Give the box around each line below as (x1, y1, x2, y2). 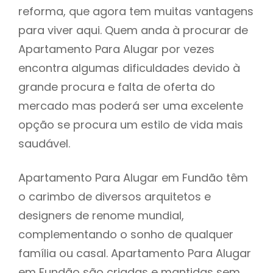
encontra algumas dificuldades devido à (18, 60, 240, 76)
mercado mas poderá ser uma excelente (18, 97, 243, 113)
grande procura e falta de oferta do (18, 79, 215, 94)
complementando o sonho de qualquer (18, 226, 233, 242)
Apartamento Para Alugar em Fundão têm (18, 169, 248, 185)
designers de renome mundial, (18, 207, 184, 223)
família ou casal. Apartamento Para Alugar (18, 245, 251, 261)
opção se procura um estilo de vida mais (18, 116, 243, 132)
